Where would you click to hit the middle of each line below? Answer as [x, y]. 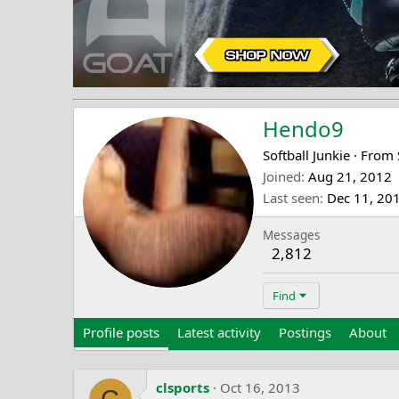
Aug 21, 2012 [350, 176]
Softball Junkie [306, 155]
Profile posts [121, 332]
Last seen [291, 197]
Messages [292, 234]
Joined [282, 176]
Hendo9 [303, 128]
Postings [305, 332]
